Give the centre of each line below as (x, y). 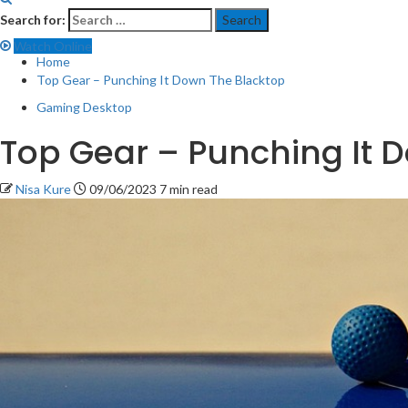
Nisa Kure (45, 189)
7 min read (189, 189)
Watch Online (53, 46)
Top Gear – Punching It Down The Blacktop (161, 80)
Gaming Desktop (84, 107)
